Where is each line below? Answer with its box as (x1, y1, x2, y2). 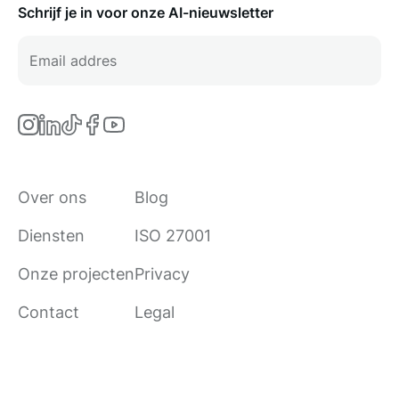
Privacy (134, 265, 190, 284)
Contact (18, 303, 79, 322)
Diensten (18, 226, 85, 246)
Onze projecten (18, 265, 134, 284)
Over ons (18, 188, 86, 208)
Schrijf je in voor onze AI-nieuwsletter (18, 4, 273, 22)
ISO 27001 (134, 226, 211, 246)
